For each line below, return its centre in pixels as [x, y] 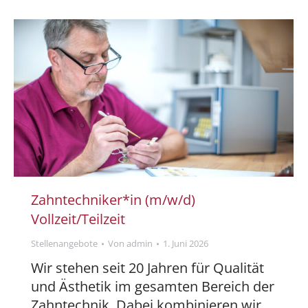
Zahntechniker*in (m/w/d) [113, 200]
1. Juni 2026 [186, 244]
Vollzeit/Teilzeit [78, 219]
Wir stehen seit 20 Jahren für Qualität [147, 268]
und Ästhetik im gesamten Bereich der [153, 287]
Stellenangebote [64, 244]
